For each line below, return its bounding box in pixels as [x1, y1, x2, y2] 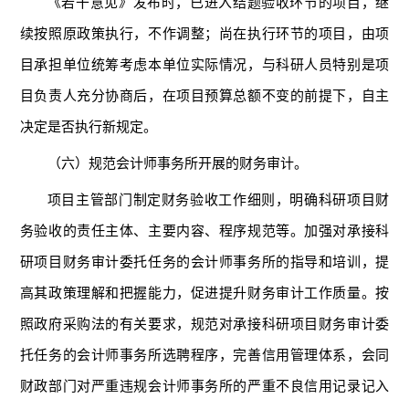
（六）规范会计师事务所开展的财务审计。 [47, 155, 308, 171]
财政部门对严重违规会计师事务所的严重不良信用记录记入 [19, 378, 390, 393]
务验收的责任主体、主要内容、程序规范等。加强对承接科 [19, 223, 390, 238]
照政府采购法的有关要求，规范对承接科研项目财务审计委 [19, 316, 390, 331]
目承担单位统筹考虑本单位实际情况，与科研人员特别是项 [19, 57, 390, 72]
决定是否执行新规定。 [19, 119, 157, 134]
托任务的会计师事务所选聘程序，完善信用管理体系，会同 [19, 347, 390, 362]
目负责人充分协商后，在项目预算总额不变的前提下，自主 [19, 88, 390, 103]
